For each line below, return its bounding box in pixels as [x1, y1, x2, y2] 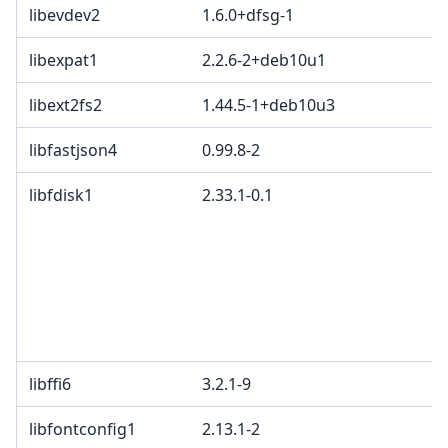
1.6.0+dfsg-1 [202, 4, 294, 27]
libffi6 [29, 373, 71, 396]
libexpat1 [29, 49, 98, 72]
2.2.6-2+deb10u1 [202, 49, 326, 72]
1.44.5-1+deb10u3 [202, 94, 335, 117]
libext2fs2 [29, 94, 102, 117]
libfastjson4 [29, 139, 117, 162]
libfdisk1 [29, 184, 93, 207]
